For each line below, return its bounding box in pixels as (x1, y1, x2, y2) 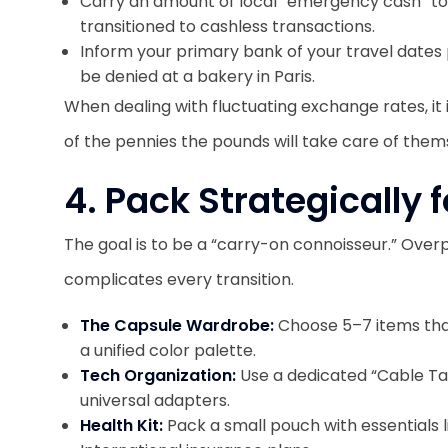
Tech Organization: (80, 364, 236, 387)
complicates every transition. (64, 268, 298, 291)
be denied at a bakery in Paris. (80, 65, 319, 88)
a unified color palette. (80, 339, 260, 362)
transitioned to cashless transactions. (80, 15, 375, 38)
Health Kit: (80, 414, 167, 437)
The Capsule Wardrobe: (80, 314, 278, 337)
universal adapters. (80, 389, 234, 412)
